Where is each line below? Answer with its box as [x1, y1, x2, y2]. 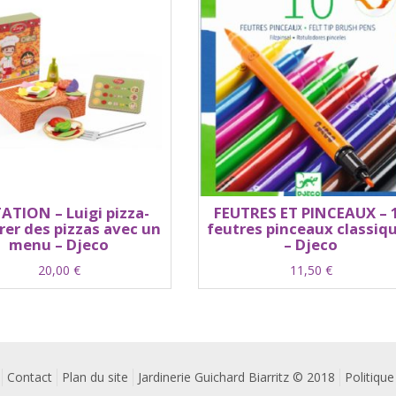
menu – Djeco [9, 233, 109, 255]
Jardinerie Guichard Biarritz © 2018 [138, 368, 335, 385]
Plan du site [62, 368, 128, 385]
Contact [7, 368, 52, 385]
